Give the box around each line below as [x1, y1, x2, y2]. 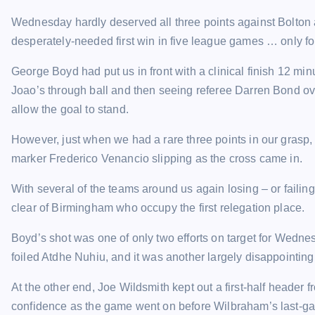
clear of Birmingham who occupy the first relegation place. [11, 202, 305, 214]
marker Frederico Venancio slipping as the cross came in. [11, 153, 302, 165]
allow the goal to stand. [11, 103, 129, 115]
